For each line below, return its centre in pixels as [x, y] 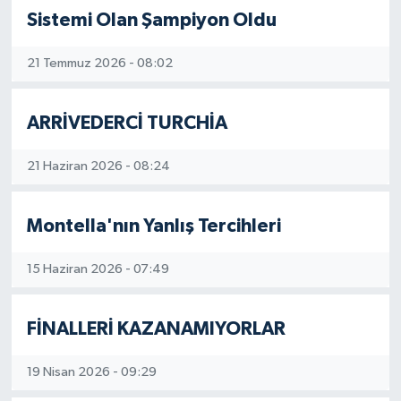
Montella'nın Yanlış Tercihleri [154, 226]
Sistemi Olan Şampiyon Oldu [151, 20]
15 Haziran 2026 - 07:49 [98, 269]
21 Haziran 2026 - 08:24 [98, 166]
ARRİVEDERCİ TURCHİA [127, 123]
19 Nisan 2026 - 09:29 [91, 372]
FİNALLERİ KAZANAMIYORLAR [156, 328]
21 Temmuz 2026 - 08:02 [99, 64]
